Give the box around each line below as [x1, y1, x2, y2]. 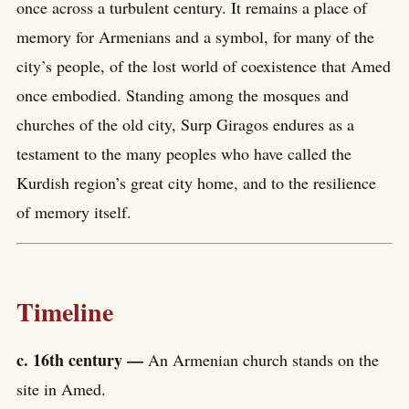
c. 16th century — [16, 347, 148, 372]
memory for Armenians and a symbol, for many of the [16, 25, 374, 47]
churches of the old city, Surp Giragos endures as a [16, 112, 354, 135]
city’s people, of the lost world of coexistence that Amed [16, 54, 391, 77]
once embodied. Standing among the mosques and [16, 83, 349, 106]
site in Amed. [16, 377, 106, 400]
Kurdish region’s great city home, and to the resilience [16, 171, 376, 194]
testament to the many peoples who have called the [16, 142, 351, 164]
